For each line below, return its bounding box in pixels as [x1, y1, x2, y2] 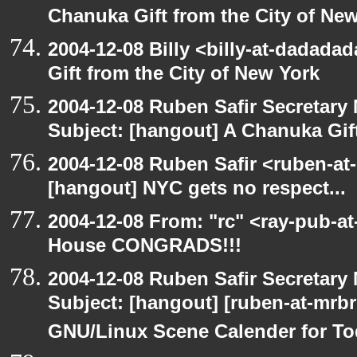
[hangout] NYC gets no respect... [48, 177, 346, 205]
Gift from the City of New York [48, 62, 320, 90]
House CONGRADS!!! [48, 234, 241, 262]
